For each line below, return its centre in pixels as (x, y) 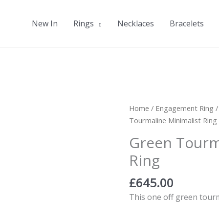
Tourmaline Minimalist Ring (173, 120)
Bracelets (187, 23)
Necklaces (136, 23)
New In (45, 23)
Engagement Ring (185, 108)
